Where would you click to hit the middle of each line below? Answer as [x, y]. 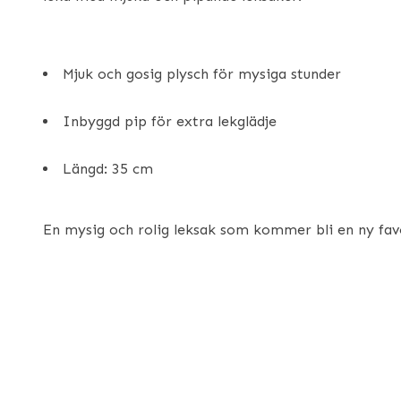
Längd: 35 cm [108, 169]
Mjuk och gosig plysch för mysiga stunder [202, 74]
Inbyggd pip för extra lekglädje [170, 121]
